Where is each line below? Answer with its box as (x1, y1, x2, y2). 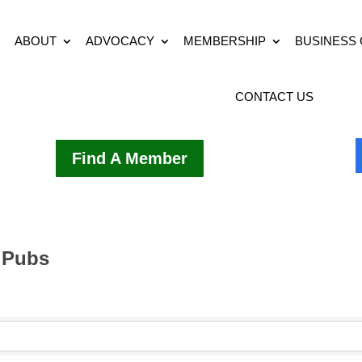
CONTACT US (234, 90, 314, 103)
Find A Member (71, 149, 187, 167)
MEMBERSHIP (183, 34, 267, 48)
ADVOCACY (86, 34, 155, 48)
